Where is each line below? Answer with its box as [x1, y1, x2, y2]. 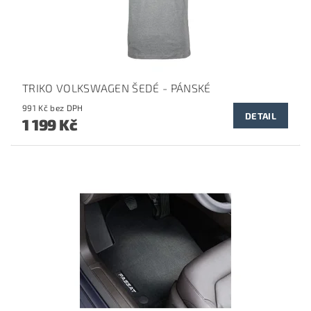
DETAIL [245, 110, 276, 122]
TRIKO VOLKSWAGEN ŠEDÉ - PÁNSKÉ [22, 81, 211, 95]
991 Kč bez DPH [50, 103, 83, 113]
